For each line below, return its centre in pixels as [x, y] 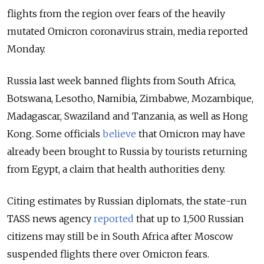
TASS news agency [50, 219]
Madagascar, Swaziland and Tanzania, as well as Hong [128, 116]
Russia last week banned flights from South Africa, [121, 81]
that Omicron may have [191, 134]
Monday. [27, 49]
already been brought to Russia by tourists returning [127, 152]
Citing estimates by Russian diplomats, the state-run [127, 201]
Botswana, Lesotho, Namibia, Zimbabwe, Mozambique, [130, 99]
